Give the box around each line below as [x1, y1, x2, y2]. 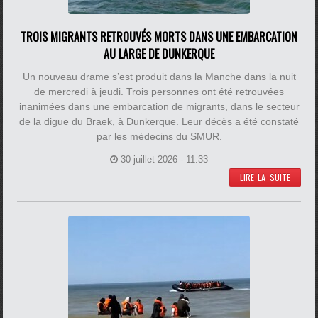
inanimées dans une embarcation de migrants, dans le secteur [18, 101, 300, 112]
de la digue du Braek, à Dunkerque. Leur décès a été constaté [19, 116, 299, 127]
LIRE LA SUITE [239, 171, 290, 183]
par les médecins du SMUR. [96, 131, 222, 142]
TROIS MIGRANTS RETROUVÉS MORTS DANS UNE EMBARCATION [21, 28, 297, 45]
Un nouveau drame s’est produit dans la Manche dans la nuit [22, 71, 296, 82]
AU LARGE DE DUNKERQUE [104, 45, 214, 62]
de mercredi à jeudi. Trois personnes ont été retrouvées [34, 86, 284, 97]
